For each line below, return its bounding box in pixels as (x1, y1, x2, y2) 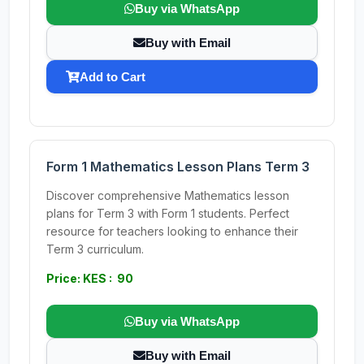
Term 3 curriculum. (46, 242, 144, 256)
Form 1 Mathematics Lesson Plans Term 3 (46, 158, 310, 175)
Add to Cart (80, 70, 145, 84)
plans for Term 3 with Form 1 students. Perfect (46, 206, 289, 220)
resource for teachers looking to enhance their (46, 224, 298, 238)
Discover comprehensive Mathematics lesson (46, 188, 289, 202)
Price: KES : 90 (46, 271, 133, 285)
